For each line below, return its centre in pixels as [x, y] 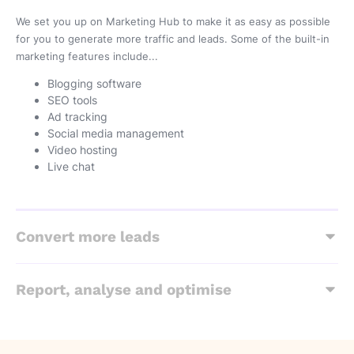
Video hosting [84, 150]
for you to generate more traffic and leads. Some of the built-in [173, 39]
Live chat [71, 167]
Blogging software [94, 84]
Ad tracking [79, 117]
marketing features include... [88, 56]
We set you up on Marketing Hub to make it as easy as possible [173, 21]
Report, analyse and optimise [124, 290]
